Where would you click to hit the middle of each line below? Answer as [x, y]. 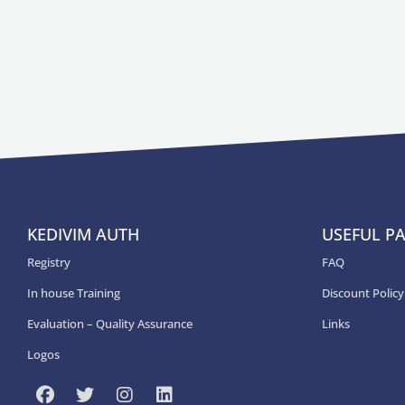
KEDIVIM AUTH [83, 234]
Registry [49, 262]
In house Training [74, 293]
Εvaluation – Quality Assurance [110, 324]
